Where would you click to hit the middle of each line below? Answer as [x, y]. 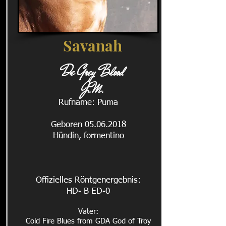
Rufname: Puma [88, 103]
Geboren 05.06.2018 [88, 125]
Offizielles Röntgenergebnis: [88, 180]
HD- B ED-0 [88, 191]
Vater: [88, 212]
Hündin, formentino [88, 136]
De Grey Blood [93, 72]
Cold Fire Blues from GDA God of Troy [88, 221]
